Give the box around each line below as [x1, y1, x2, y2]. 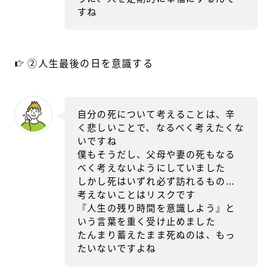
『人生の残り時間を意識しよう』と [77, 203, 236, 213]
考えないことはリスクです [77, 190, 196, 200]
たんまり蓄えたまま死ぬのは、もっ [77, 230, 236, 240]
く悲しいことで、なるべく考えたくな [77, 122, 245, 133]
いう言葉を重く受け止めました [77, 216, 216, 227]
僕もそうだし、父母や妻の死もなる [77, 149, 236, 160]
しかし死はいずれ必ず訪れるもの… [77, 176, 236, 186]
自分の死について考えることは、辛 [77, 109, 236, 119]
